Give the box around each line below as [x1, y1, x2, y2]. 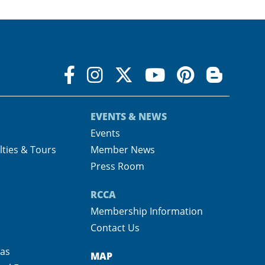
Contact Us [90, 221, 140, 234]
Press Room [90, 159, 144, 173]
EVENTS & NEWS [90, 109, 167, 123]
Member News [90, 143, 155, 156]
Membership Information [90, 204, 203, 218]
